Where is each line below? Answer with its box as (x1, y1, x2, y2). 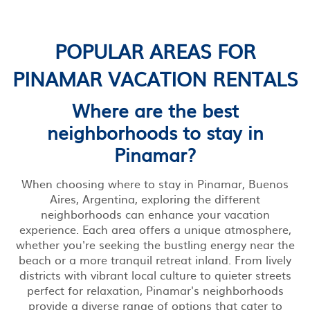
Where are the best (71, 95, 239, 123)
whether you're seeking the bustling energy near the (15, 235, 295, 253)
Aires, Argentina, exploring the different (50, 190, 260, 207)
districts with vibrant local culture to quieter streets (19, 266, 291, 283)
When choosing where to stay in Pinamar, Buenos (21, 174, 289, 192)
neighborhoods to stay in (46, 118, 264, 145)
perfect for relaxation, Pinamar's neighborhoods (26, 281, 284, 298)
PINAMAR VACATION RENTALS (12, 63, 298, 93)
